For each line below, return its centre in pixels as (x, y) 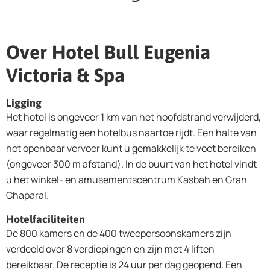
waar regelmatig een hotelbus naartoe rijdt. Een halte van (131, 132)
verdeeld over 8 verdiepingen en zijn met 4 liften (110, 249)
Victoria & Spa (65, 75)
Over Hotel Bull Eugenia (108, 52)
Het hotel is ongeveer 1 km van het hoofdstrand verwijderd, (133, 117)
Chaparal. (27, 195)
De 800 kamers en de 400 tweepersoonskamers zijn (119, 233)
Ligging (24, 102)
